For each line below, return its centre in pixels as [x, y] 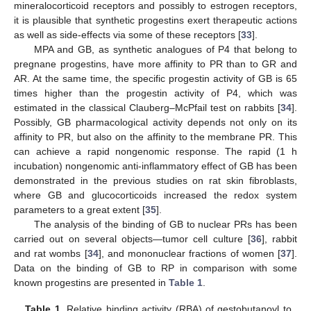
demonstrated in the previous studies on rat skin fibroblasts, [155, 180]
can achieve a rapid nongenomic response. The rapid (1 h [155, 151]
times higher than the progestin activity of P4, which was [155, 93]
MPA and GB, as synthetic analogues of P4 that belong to [165, 49]
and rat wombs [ [51, 253]
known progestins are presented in [91, 282]
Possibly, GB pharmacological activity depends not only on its [155, 122]
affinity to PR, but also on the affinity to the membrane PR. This [155, 136]
